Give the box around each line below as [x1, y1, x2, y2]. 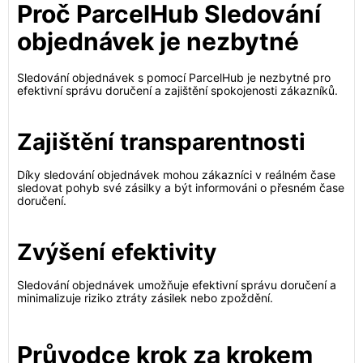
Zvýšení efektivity [17, 238, 216, 266]
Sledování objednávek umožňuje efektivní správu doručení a [17, 278, 336, 292]
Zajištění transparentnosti [17, 128, 305, 156]
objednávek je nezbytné [17, 27, 299, 56]
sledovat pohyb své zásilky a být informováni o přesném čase [17, 181, 344, 194]
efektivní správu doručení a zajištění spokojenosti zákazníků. [17, 83, 338, 97]
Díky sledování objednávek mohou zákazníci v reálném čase [17, 168, 335, 181]
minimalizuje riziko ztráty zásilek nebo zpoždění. [17, 291, 273, 305]
